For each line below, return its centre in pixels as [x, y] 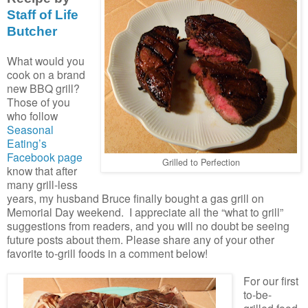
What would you [46, 60]
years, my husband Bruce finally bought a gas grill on [135, 198]
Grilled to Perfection [201, 162]
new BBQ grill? [43, 88]
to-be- [257, 294]
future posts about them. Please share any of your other [141, 239]
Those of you [38, 101]
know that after [42, 170]
